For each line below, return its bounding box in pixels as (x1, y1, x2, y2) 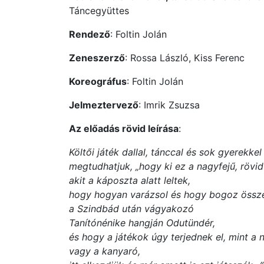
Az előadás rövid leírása (69, 123, 179, 134)
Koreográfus (69, 75, 127, 87)
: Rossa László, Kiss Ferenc (125, 52, 245, 64)
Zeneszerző (69, 52, 125, 64)
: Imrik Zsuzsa (138, 99, 200, 111)
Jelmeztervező (69, 99, 138, 111)
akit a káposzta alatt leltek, (69, 174, 190, 186)
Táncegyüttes (69, 5, 129, 16)
